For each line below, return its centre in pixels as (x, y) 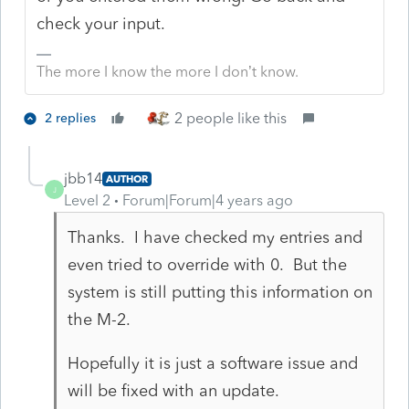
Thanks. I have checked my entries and (215, 237)
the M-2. (103, 319)
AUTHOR (127, 178)
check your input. (101, 23)
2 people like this (231, 118)
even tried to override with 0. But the (207, 264)
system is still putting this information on (220, 292)
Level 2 (87, 200)
